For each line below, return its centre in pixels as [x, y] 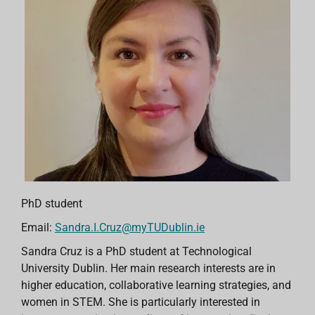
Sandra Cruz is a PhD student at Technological [136, 251]
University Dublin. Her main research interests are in [148, 268]
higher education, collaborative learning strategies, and [156, 285]
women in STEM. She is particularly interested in [141, 302]
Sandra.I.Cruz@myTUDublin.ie [130, 227]
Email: [38, 227]
